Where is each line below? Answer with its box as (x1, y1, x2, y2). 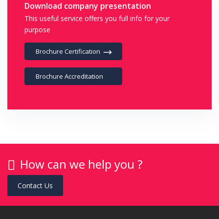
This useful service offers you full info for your (24, 14, 170, 23)
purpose (24, 25, 50, 34)
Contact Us (18, 181, 53, 190)
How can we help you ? (20, 156, 143, 172)
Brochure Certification (36, 47, 100, 56)
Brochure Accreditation (36, 72, 103, 81)
